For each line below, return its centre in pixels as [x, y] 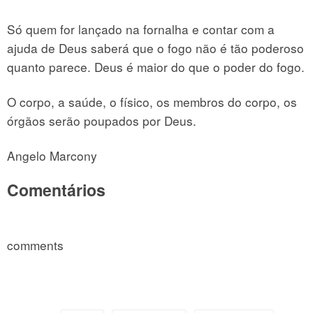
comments [35, 245]
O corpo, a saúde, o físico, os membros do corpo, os [152, 101]
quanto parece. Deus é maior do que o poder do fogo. [156, 66]
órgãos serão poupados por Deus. [102, 120]
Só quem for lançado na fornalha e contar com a [141, 29]
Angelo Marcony [52, 155]
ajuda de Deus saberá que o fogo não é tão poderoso [155, 48]
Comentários [56, 189]
